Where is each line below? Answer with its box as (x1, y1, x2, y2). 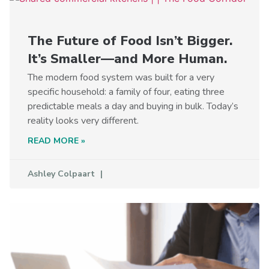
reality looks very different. (28, 113, 139, 127)
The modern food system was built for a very (28, 70, 214, 84)
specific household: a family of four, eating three (28, 85, 225, 98)
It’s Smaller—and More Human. (28, 49, 227, 68)
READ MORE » (28, 134, 85, 147)
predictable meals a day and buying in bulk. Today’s (28, 99, 238, 113)
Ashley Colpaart (28, 168, 97, 180)
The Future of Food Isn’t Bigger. (28, 31, 232, 50)
